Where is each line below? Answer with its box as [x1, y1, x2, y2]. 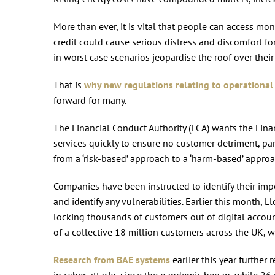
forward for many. [53, 93, 131, 106]
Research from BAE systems [53, 253, 170, 266]
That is [53, 78, 84, 91]
